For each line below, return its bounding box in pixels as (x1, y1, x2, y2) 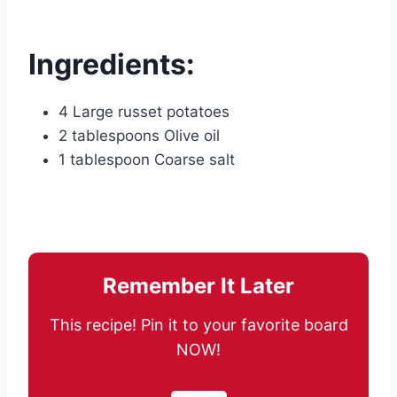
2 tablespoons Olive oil (58, 127, 220, 145)
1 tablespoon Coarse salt (58, 151, 235, 169)
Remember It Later (103, 273, 294, 300)
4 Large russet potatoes (58, 103, 230, 121)
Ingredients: (28, 47, 195, 82)
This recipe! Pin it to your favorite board (49, 315, 348, 335)
